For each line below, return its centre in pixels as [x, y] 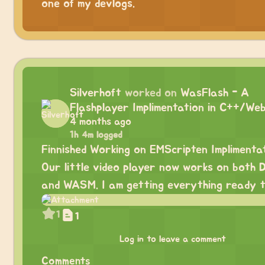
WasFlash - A [215, 93]
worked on [151, 93]
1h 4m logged [96, 135]
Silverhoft [96, 93]
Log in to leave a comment [172, 239]
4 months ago [101, 122]
